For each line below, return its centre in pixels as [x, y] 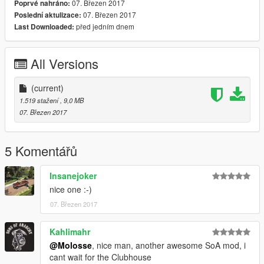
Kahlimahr [70, 231]
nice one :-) [71, 189]
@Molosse [71, 245]
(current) [47, 88]
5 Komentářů [41, 150]
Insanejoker [73, 175]
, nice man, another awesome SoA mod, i [169, 245]
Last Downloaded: [44, 27]
